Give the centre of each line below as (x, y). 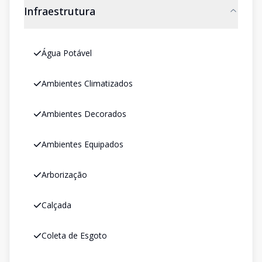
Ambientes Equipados (82, 144)
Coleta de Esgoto (74, 235)
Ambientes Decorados (84, 114)
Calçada (56, 205)
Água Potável (67, 53)
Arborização (64, 175)
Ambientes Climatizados (87, 83)
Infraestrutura (60, 11)
